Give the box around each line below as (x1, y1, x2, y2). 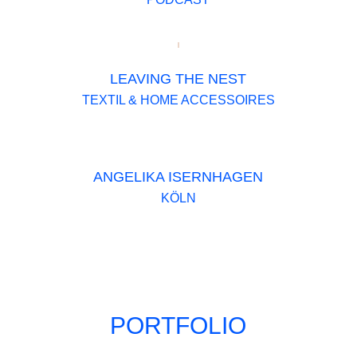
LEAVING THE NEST (110, 70, 247, 87)
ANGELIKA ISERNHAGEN (93, 169, 264, 186)
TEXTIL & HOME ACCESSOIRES (81, 92, 275, 107)
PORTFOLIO (110, 312, 247, 339)
